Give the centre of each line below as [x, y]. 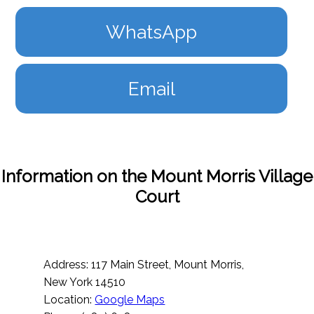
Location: [69, 300]
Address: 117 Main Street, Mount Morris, [144, 265]
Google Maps [130, 300]
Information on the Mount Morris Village [157, 177]
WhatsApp [151, 32]
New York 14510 [85, 282]
